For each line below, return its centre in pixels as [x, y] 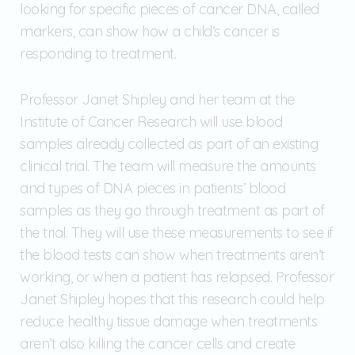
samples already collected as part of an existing [169, 143]
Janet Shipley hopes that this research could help [172, 299]
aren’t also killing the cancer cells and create [158, 343]
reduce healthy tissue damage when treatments [168, 321]
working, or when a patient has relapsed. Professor [177, 277]
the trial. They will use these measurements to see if [177, 232]
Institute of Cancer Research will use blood [151, 121]
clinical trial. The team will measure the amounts [168, 166]
